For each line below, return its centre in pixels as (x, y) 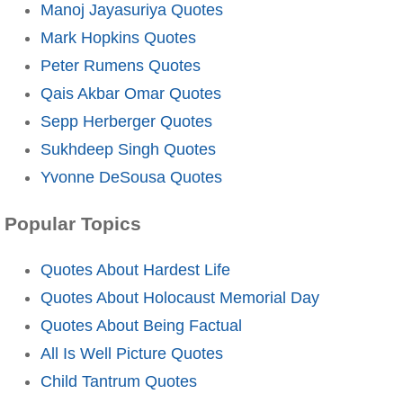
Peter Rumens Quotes (121, 65)
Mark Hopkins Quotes (118, 37)
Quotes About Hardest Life (135, 269)
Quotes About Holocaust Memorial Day (180, 297)
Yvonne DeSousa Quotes (131, 177)
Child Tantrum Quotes (119, 381)
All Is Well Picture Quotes (132, 353)
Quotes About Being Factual (141, 325)
